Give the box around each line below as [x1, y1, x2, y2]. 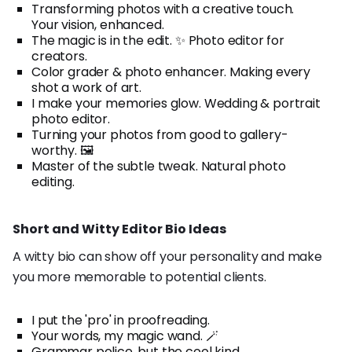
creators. [31, 46, 87, 65]
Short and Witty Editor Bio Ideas [13, 219, 226, 238]
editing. [31, 172, 75, 191]
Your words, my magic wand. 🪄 [31, 326, 218, 345]
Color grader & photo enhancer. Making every [31, 62, 311, 81]
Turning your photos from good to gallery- [31, 125, 288, 144]
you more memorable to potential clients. [13, 267, 266, 286]
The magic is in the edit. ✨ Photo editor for [31, 31, 284, 49]
